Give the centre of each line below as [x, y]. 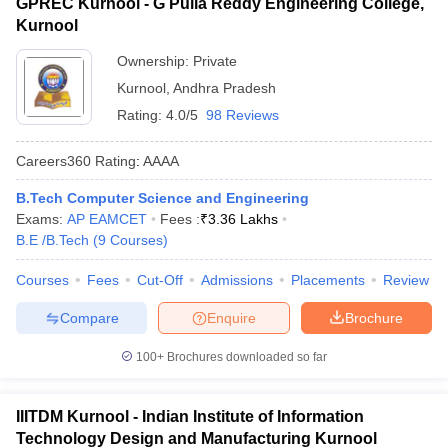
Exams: [41, 219]
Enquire [231, 317]
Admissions [237, 280]
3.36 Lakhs [243, 219]
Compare [89, 317]
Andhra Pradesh [224, 88]
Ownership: [155, 61]
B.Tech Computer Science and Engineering [162, 198]
